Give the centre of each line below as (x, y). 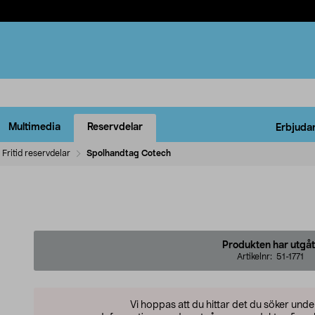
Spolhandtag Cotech (129, 153)
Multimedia (34, 128)
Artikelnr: (256, 256)
